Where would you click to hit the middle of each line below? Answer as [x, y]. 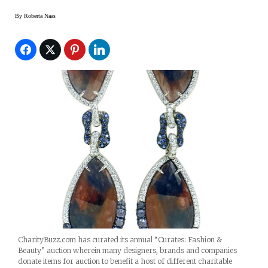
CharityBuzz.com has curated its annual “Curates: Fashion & [120, 239]
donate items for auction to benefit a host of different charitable [125, 261]
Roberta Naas [40, 16]
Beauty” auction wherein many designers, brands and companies [127, 250]
